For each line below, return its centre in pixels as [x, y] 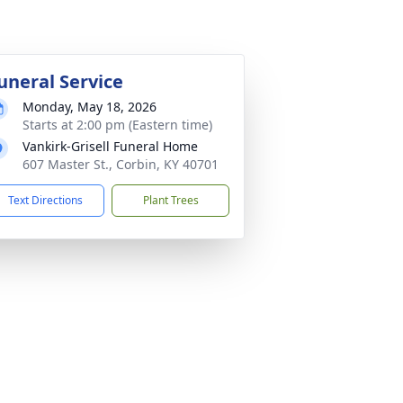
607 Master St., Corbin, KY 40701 [121, 164]
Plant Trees [170, 200]
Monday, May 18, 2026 [90, 107]
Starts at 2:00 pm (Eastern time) [117, 125]
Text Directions [45, 200]
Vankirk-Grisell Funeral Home [110, 146]
